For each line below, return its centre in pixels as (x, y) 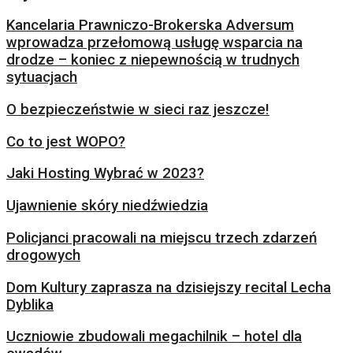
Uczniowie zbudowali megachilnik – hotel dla (154, 337)
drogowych (43, 255)
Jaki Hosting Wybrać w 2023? (105, 174)
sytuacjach (42, 78)
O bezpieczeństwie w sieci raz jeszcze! (138, 110)
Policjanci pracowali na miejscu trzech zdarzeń (162, 238)
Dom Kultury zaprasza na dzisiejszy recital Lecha (169, 287)
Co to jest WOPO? (66, 141)
